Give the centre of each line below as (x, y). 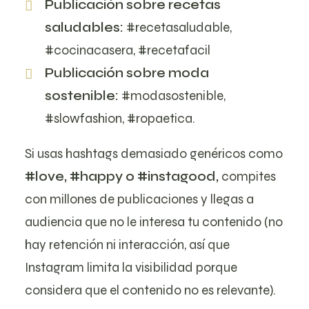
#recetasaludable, (177, 27)
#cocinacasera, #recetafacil (127, 50)
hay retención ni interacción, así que (127, 245)
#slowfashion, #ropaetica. (120, 118)
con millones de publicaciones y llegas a (139, 199)
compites (249, 176)
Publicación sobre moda (127, 73)
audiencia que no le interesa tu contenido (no (154, 222)
